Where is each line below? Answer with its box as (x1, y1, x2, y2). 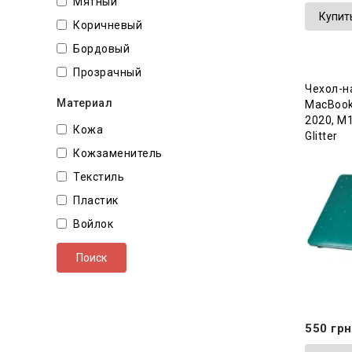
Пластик (73, 194, 119, 207)
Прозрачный (73, 66, 141, 79)
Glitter (305, 130, 338, 143)
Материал (57, 97, 112, 110)
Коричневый (73, 19, 142, 32)
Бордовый (73, 42, 130, 56)
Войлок (73, 218, 113, 231)
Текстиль (73, 170, 124, 184)
